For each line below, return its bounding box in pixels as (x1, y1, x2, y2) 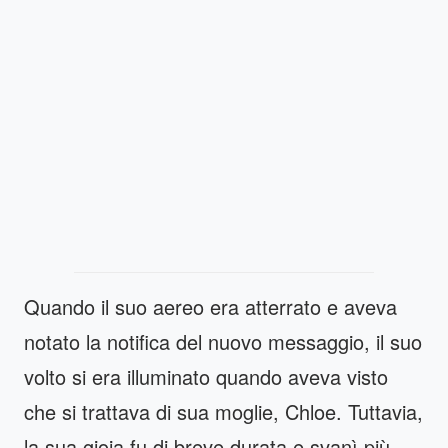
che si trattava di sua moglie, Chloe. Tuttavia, (24, 397, 423, 427)
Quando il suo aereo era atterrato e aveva (24, 292, 397, 322)
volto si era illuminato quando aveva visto (24, 362, 388, 392)
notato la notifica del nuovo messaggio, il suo (24, 327, 422, 357)
